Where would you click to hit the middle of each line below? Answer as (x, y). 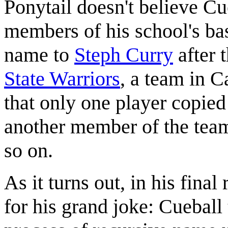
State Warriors (62, 78)
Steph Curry (124, 54)
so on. (28, 150)
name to (39, 54)
